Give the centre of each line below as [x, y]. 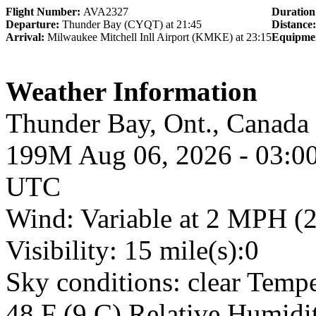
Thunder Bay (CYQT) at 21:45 [132, 24]
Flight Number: [44, 12]
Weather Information [132, 91]
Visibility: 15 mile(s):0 [132, 250]
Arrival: [26, 37]
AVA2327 [106, 12]
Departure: [34, 24]
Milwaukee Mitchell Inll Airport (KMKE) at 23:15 [159, 37]
